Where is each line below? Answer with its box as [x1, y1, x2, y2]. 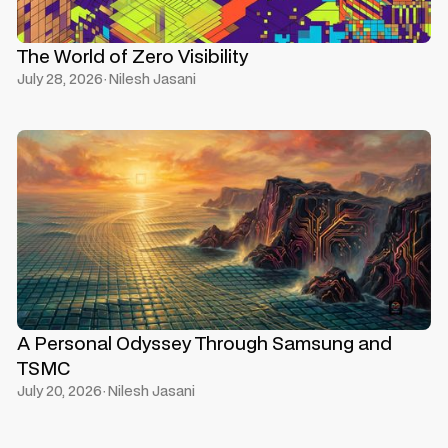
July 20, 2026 [17, 381, 102, 400]
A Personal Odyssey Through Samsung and [17, 330, 392, 355]
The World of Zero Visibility [17, 43, 248, 68]
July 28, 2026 [17, 69, 103, 88]
